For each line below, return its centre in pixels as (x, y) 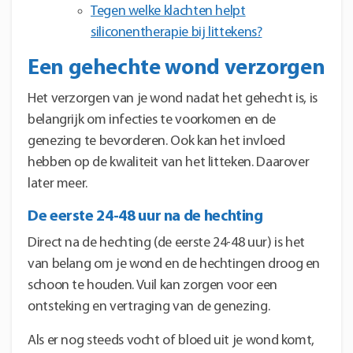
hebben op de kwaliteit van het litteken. (141, 162)
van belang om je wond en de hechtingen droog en (174, 264)
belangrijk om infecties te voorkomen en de (152, 120)
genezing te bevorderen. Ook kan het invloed (156, 141)
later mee (55, 184)
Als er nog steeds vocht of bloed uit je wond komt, (171, 340)
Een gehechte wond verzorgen (176, 68)
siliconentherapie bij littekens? (176, 32)
